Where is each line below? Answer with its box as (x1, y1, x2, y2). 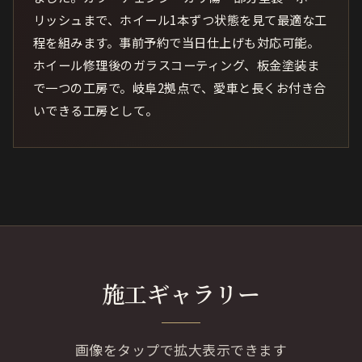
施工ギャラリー (102, 277, 260, 310)
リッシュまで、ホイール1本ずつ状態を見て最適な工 (33, 11, 327, 29)
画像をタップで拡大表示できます (74, 339, 288, 360)
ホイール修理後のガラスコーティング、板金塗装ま (33, 56, 320, 74)
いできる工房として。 (33, 101, 158, 120)
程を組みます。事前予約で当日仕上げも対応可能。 (33, 33, 320, 52)
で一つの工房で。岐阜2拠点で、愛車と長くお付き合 (33, 78, 326, 97)
